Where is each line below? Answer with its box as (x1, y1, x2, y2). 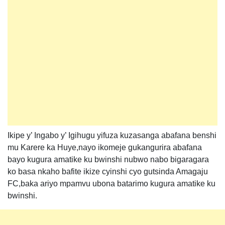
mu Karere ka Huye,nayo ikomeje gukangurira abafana (8, 143, 202, 152)
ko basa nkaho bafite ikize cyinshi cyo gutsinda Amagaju (8, 167, 208, 176)
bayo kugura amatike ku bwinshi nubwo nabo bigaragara (8, 155, 209, 164)
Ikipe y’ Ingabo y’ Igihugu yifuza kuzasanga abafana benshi (8, 131, 216, 140)
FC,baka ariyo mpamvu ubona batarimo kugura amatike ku (8, 179, 215, 188)
